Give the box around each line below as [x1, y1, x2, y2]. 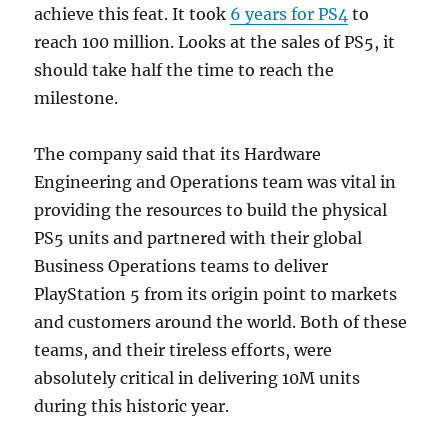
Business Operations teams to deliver [34, 256, 329, 277]
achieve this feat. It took [34, 4, 231, 25]
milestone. [34, 88, 119, 109]
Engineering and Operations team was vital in [34, 172, 397, 193]
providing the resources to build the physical [34, 200, 388, 221]
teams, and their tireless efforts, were [34, 340, 333, 361]
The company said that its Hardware [34, 144, 322, 165]
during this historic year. [34, 396, 230, 417]
